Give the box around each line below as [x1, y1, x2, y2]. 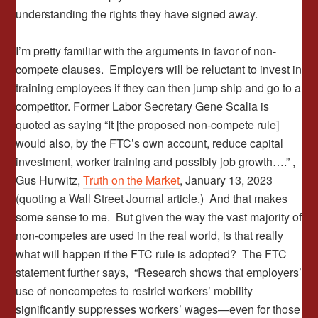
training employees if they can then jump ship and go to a [16, 79, 302, 96]
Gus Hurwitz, [16, 172, 84, 188]
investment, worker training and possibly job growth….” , [16, 153, 296, 170]
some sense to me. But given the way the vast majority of [16, 209, 302, 225]
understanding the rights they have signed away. [16, 6, 258, 22]
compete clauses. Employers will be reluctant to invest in [16, 61, 302, 77]
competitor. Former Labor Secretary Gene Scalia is [16, 98, 270, 114]
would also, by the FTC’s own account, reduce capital [16, 135, 284, 151]
